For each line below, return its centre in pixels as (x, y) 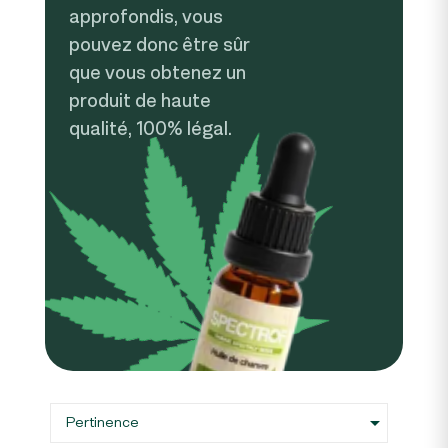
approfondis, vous (146, 16)
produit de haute (140, 100)
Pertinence (102, 422)
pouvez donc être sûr (159, 44)
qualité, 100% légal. (150, 128)
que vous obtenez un (157, 72)
